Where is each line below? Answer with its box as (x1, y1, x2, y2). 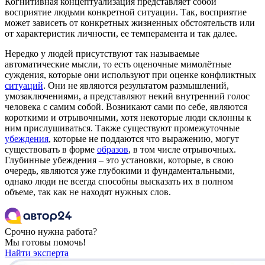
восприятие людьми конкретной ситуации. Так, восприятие (5, 7, 247, 18)
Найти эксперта (5, 248, 69, 258)
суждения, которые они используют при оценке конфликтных (5, 70, 256, 80)
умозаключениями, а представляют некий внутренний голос (5, 91, 250, 102)
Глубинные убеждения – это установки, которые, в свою (5, 155, 234, 166)
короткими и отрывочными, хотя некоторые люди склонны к (5, 112, 251, 123)
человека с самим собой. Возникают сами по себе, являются (5, 102, 247, 112)
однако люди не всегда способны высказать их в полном (5, 176, 233, 187)
